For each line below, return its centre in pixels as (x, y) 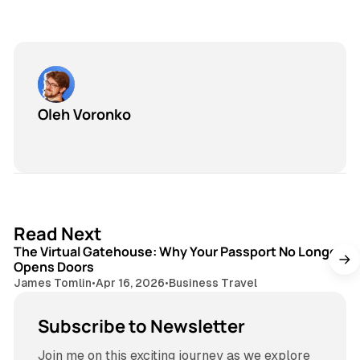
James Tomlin (52, 282)
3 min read (306, 225)
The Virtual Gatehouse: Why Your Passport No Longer (178, 251)
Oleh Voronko (84, 115)
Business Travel (213, 282)
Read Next (57, 233)
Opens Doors (53, 266)
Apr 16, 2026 (130, 282)
